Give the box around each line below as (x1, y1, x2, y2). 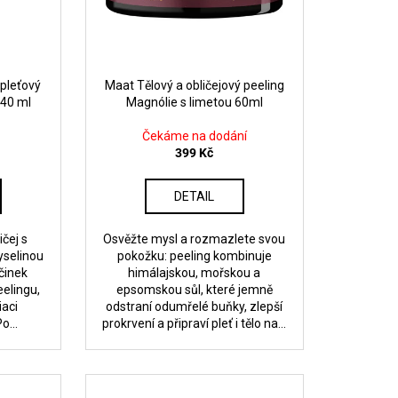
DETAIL (174, 189, 215, 203)
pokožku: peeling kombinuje (116, 249, 272, 263)
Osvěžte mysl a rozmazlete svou (103, 232, 286, 246)
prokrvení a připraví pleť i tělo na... (102, 316, 287, 330)
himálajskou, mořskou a (128, 266, 261, 280)
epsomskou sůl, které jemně (115, 283, 273, 297)
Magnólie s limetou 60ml (125, 95, 263, 109)
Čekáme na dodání (141, 129, 247, 143)
